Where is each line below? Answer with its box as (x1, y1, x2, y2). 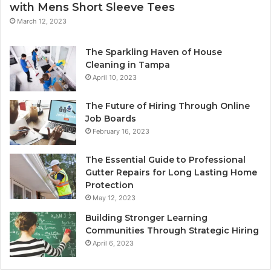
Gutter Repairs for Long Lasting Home (85, 166, 257, 178)
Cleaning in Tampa (85, 59, 170, 70)
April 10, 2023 (93, 73, 137, 82)
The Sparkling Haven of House (85, 46, 222, 57)
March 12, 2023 (17, 16, 67, 25)
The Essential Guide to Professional (85, 154, 246, 165)
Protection (85, 179, 134, 191)
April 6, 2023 (93, 238, 134, 247)
